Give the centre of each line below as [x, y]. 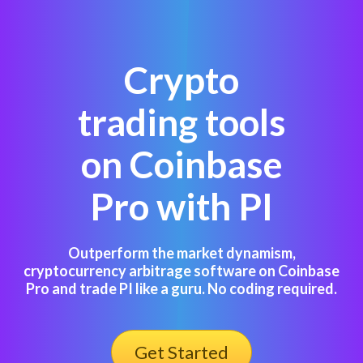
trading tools [181, 122]
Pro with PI [181, 206]
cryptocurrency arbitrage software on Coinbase [181, 271]
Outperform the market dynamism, [181, 253]
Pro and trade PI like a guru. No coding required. [181, 288]
